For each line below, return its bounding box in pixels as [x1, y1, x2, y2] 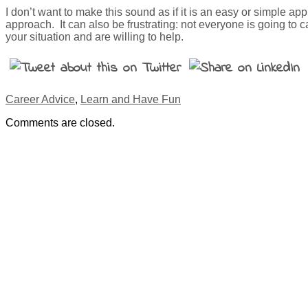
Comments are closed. [5, 116, 115, 129]
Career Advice [5, 93, 75, 105]
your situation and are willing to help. [5, 30, 184, 43]
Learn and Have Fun [80, 93, 181, 105]
